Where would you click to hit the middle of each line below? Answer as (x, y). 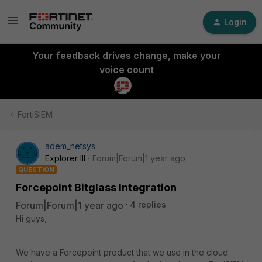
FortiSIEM (35, 114)
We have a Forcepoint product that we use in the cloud (122, 252)
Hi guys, (31, 218)
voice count (126, 70)
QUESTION (36, 170)
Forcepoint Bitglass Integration (96, 187)
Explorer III (65, 158)
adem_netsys (70, 146)
